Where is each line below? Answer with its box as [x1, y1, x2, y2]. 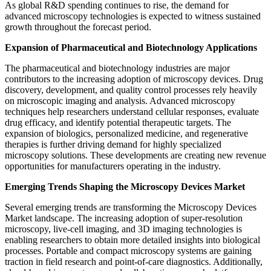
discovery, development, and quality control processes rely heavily [5, 84, 257, 95]
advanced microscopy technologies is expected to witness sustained [5, 10, 261, 21]
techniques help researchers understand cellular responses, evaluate [5, 106, 259, 117]
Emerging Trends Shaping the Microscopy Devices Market [5, 181, 245, 192]
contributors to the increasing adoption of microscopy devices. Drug [5, 73, 263, 84]
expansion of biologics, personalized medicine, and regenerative [5, 128, 248, 139]
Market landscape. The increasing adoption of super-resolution [5, 212, 243, 223]
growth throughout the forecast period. [5, 21, 151, 32]
